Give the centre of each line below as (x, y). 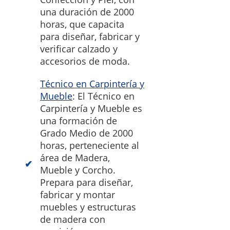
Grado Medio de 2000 (87, 133)
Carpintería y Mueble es (91, 109)
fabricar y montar (78, 195)
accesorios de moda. (85, 61)
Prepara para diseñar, (87, 183)
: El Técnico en (103, 96)
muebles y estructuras (88, 207)
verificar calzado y (79, 49)
